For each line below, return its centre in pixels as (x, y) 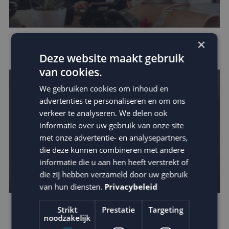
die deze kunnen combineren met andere (112, 150)
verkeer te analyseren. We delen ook (104, 113)
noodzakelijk (67, 217)
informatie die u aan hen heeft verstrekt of (114, 162)
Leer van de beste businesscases (93, 211)
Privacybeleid (131, 186)
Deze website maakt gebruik (112, 58)
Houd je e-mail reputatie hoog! (88, 46)
